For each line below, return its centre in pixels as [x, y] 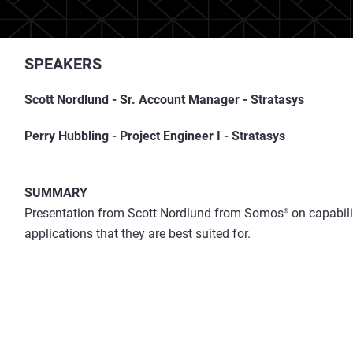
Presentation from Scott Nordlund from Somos [154, 213]
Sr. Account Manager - [184, 100]
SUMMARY [56, 193]
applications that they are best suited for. [137, 234]
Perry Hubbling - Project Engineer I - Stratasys [155, 136]
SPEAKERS [63, 64]
